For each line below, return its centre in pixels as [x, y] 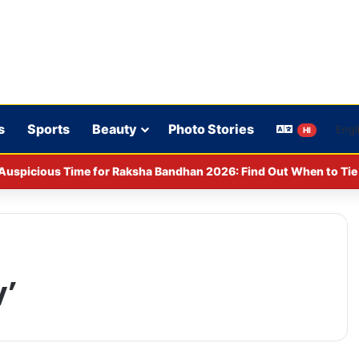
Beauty [115, 129]
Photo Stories [211, 129]
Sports [48, 129]
